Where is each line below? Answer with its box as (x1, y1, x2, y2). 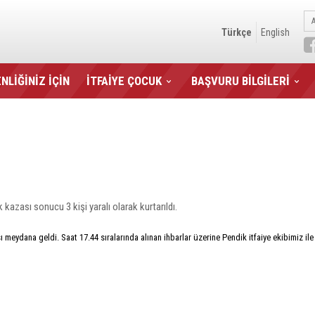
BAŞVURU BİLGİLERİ (191, 74, 290, 88)
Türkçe (221, 27, 252, 38)
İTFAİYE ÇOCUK (86, 74, 162, 88)
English (261, 27, 290, 38)
